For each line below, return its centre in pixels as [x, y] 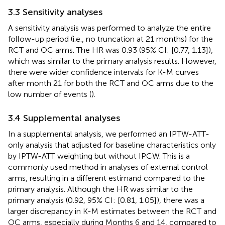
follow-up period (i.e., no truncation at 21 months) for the [110, 39]
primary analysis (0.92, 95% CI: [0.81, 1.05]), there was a [106, 200]
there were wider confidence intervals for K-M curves [103, 72]
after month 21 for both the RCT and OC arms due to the [111, 83]
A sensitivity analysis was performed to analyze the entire [109, 28]
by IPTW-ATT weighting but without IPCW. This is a [99, 156]
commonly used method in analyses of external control [108, 167]
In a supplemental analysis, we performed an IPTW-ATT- [109, 134]
